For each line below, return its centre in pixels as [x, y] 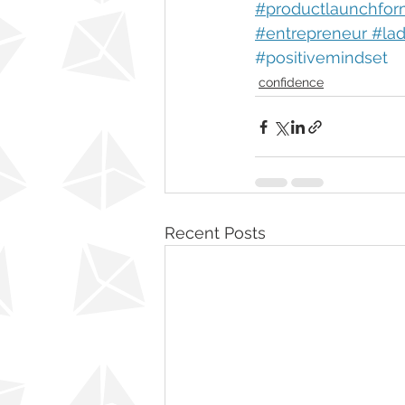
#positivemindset [321, 57]
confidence [291, 82]
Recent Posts [215, 233]
